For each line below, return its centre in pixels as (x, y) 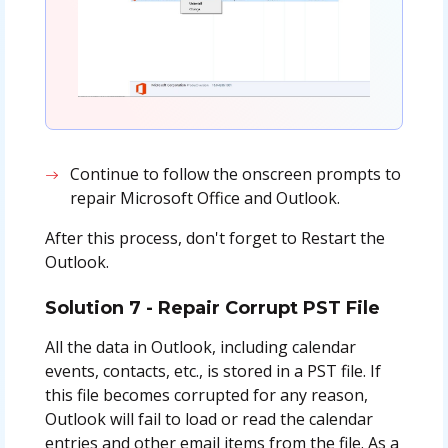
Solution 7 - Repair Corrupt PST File (212, 308)
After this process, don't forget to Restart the (214, 238)
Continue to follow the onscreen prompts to (236, 174)
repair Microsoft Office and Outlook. (205, 198)
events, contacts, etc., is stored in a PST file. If (212, 371)
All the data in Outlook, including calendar (200, 347)
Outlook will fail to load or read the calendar (208, 419)
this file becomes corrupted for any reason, (206, 395)
